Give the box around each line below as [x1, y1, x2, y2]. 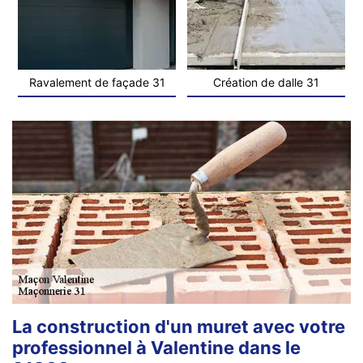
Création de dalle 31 [213, 75, 319, 89]
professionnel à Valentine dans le [12, 336, 301, 358]
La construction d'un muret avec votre [12, 315, 345, 337]
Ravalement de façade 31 [28, 75, 165, 89]
